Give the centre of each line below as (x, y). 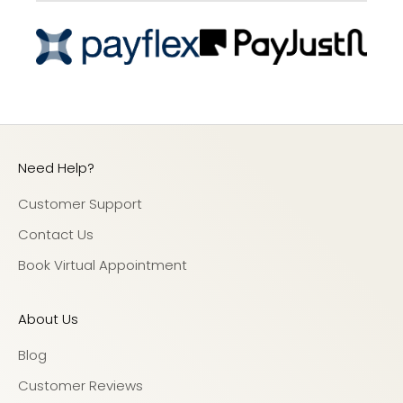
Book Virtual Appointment (103, 265)
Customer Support (80, 204)
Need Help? (56, 168)
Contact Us (56, 235)
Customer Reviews (81, 386)
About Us (48, 319)
